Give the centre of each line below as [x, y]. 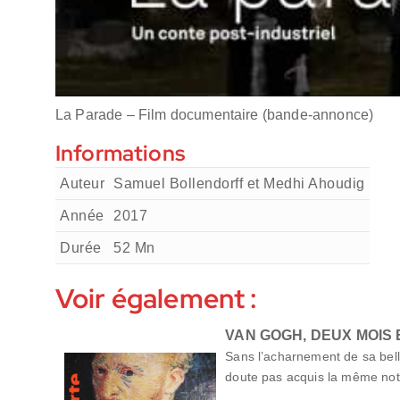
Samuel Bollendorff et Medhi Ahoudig [239, 184]
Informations [120, 154]
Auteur [82, 184]
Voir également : [157, 299]
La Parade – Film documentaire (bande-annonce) [215, 115]
